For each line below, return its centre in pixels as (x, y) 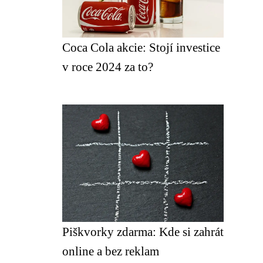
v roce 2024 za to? (108, 67)
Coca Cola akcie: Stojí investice (141, 47)
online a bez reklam (111, 251)
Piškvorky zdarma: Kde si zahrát (143, 232)
